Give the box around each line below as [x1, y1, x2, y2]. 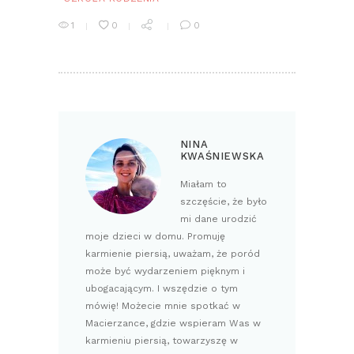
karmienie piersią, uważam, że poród [85, 247, 260, 259]
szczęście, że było [179, 195, 267, 207]
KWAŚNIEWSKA [179, 149, 265, 162]
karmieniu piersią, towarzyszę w [85, 334, 238, 346]
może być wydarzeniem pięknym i [85, 265, 245, 277]
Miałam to [179, 178, 227, 190]
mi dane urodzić [179, 213, 257, 224]
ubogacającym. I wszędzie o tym [85, 282, 238, 294]
